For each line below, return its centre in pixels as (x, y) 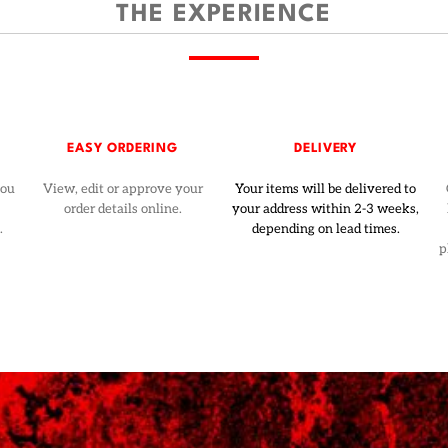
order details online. (122, 209)
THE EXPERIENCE (224, 14)
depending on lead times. (325, 229)
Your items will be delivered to (325, 189)
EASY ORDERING (122, 148)
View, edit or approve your (122, 189)
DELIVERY (325, 148)
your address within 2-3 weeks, (325, 209)
